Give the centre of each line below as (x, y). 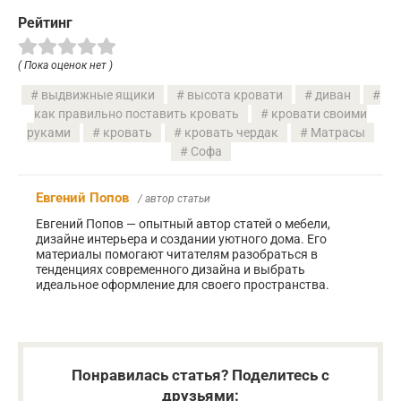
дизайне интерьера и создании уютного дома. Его (181, 239)
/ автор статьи (174, 198)
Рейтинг (45, 22)
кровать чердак (231, 132)
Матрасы (338, 132)
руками (49, 132)
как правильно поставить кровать (137, 113)
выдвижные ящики (98, 94)
